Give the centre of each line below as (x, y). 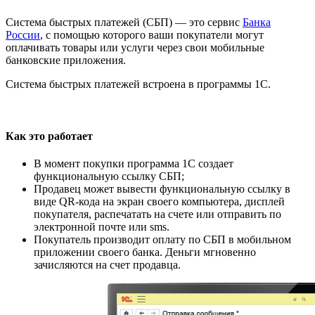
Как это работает (49, 136)
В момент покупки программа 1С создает (134, 163)
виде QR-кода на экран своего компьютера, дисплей (159, 201)
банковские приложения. (66, 60)
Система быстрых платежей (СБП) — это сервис (124, 22)
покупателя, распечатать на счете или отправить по (157, 214)
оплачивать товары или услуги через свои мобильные (135, 48)
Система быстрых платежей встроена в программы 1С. (138, 84)
